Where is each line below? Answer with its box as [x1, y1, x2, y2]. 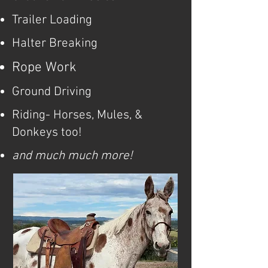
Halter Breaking [12, 36, 98, 51]
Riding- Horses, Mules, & [12, 108, 142, 123]
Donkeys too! [12, 125, 82, 140]
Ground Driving [12, 84, 92, 99]
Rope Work [12, 59, 77, 76]
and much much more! [12, 148, 133, 163]
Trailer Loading [12, 13, 92, 28]
